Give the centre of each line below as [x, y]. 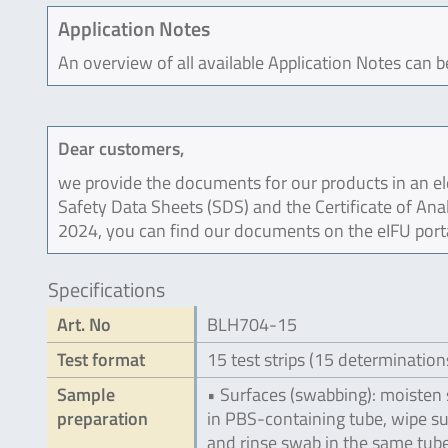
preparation [102, 418]
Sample [86, 394]
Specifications [106, 289]
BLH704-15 [252, 324]
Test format [101, 359]
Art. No [84, 324]
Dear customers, [121, 148]
